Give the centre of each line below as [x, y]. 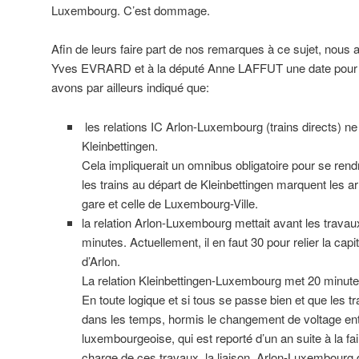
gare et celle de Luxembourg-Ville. [169, 203]
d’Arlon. [101, 260]
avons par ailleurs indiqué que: [130, 87]
